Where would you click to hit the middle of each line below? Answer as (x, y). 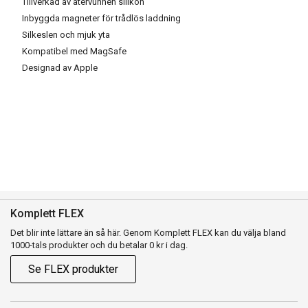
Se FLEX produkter (73, 269)
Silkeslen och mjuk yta (66, 35)
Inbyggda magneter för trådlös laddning (101, 19)
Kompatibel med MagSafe (74, 52)
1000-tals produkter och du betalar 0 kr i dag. (99, 245)
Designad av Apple (60, 68)
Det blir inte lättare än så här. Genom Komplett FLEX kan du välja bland (148, 233)
